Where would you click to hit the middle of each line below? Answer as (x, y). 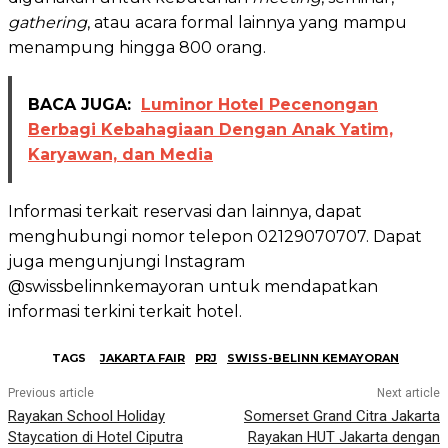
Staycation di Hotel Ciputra (95, 436)
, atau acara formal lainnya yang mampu (247, 22)
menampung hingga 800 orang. (139, 47)
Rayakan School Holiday (86, 415)
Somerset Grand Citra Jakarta (341, 415)
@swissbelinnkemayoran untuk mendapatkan (193, 286)
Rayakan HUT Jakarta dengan (343, 436)
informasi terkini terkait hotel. (125, 311)
